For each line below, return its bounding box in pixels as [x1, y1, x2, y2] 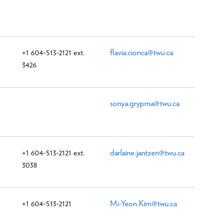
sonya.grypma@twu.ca [110, 98, 179, 108]
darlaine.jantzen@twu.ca [110, 147, 184, 157]
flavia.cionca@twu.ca [110, 47, 173, 57]
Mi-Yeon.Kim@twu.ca [110, 198, 177, 208]
